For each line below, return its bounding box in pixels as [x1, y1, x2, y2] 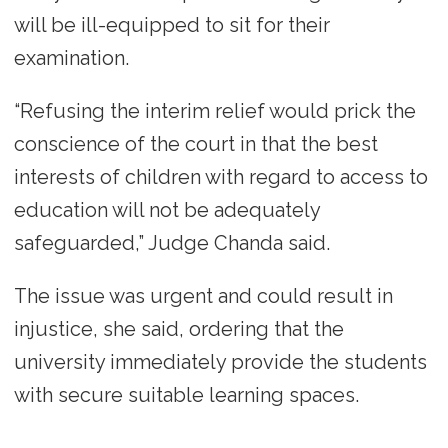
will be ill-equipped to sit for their [13, 12, 330, 37]
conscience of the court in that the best [13, 131, 378, 156]
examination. [13, 45, 129, 70]
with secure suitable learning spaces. [13, 382, 359, 407]
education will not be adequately [13, 197, 320, 222]
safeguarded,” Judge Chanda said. [13, 230, 330, 255]
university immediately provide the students [13, 349, 427, 374]
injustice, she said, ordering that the [13, 316, 344, 341]
